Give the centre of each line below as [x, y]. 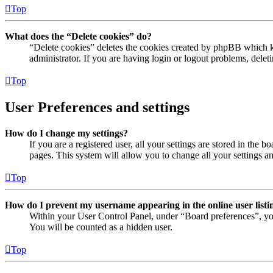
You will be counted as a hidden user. [101, 227]
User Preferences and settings [97, 108]
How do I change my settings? [66, 133]
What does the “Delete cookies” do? [78, 37]
